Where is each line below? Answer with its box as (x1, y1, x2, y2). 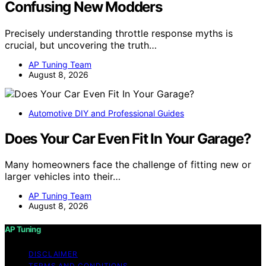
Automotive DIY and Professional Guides (28, 107, 184, 118)
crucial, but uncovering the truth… (5, 39, 157, 51)
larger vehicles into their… (5, 170, 121, 183)
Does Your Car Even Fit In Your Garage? (5, 129, 251, 147)
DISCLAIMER (28, 249, 78, 258)
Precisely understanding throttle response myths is (5, 27, 233, 39)
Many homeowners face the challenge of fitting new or (5, 159, 251, 171)
